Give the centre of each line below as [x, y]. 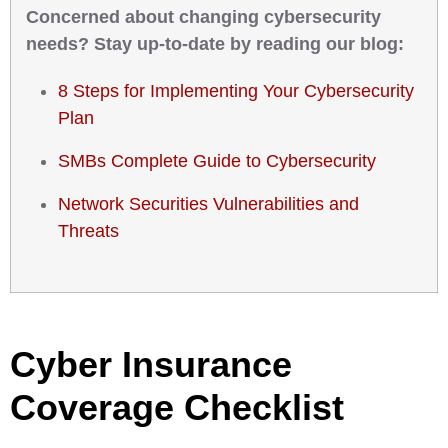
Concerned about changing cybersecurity [203, 17]
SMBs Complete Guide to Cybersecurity [217, 161]
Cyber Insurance [151, 364]
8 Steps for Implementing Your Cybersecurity [236, 91]
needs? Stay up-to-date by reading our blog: [215, 44]
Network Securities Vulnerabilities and [208, 204]
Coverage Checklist [177, 407]
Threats [88, 231]
